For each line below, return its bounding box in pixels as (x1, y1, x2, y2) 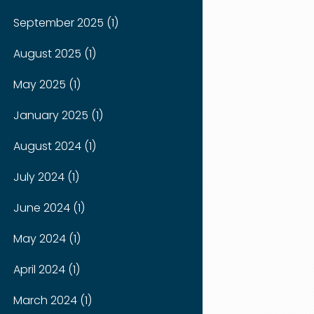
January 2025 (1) (13, 107, 104, 123)
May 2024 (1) (13, 230, 81, 247)
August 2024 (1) (13, 137, 97, 154)
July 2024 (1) (13, 168, 80, 185)
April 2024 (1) (13, 261, 81, 278)
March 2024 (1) (13, 292, 93, 308)
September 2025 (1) (13, 14, 119, 31)
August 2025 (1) (13, 45, 97, 62)
